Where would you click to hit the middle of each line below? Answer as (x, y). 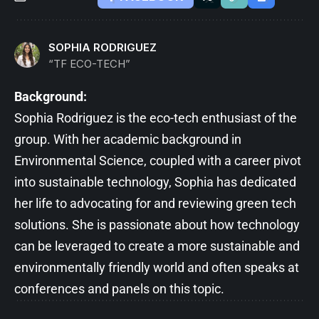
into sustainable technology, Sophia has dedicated (155, 182)
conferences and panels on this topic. (119, 288)
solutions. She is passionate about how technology (157, 224)
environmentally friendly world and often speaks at (157, 267)
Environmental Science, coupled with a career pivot (158, 160)
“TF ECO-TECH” (89, 63)
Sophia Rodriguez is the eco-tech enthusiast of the (156, 117)
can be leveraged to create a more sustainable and (157, 246)
